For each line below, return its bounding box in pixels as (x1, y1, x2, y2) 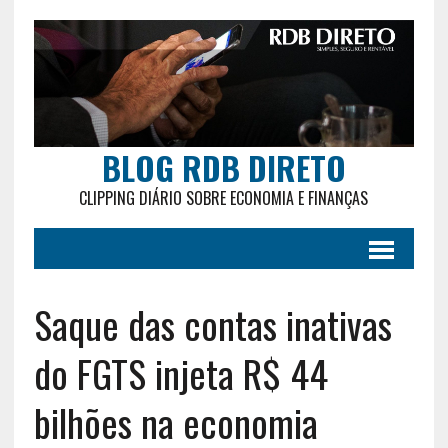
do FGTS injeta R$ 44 (33, 344, 328, 401)
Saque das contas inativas (33, 295, 392, 352)
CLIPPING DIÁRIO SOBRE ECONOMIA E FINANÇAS (79, 185, 369, 210)
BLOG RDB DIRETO (101, 143, 346, 191)
